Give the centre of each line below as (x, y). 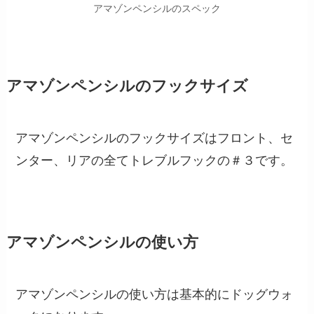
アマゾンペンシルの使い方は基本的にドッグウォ (155, 295)
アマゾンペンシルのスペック (157, 9)
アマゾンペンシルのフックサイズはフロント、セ (155, 138)
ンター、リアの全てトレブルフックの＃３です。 (155, 161)
